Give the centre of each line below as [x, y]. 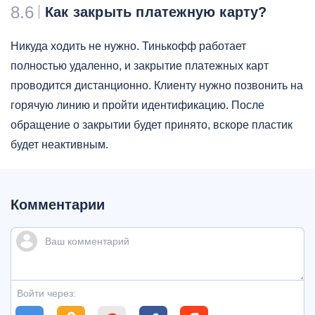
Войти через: [46, 293]
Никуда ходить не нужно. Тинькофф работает [128, 46]
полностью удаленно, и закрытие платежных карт [140, 65]
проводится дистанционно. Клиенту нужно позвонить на [157, 85]
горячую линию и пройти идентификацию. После [137, 105]
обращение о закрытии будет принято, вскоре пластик [152, 124]
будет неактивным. [59, 144]
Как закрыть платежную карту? [156, 12]
